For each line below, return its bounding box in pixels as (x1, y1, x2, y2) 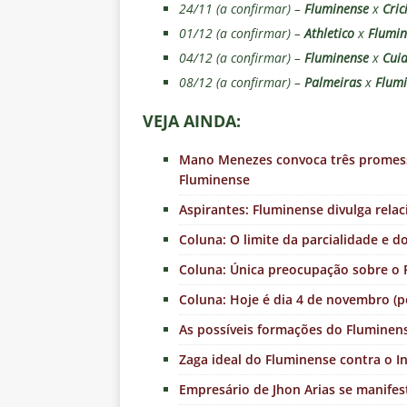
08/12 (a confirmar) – (179, 74, 304, 92)
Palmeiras (304, 74, 362, 92)
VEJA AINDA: (143, 110, 241, 133)
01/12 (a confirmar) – (179, 25, 304, 43)
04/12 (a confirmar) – (179, 49, 304, 67)
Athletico (304, 25, 354, 43)
